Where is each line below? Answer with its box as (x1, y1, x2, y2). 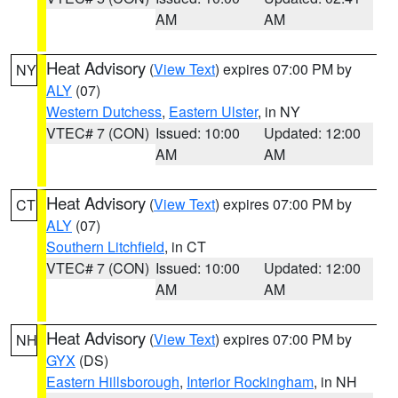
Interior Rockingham (187, 371, 314, 392)
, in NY (258, 101, 300, 122)
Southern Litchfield (46, 236, 164, 257)
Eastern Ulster (169, 101, 258, 122)
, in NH (314, 371, 357, 392)
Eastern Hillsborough (46, 371, 179, 392)
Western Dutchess (46, 101, 162, 122)
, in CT (164, 236, 206, 257)
